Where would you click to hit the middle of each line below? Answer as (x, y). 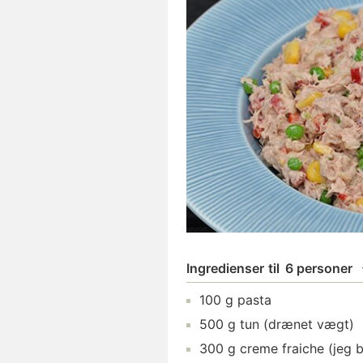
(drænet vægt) (307, 324)
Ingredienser (225, 268)
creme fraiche (282, 348)
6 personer (319, 268)
